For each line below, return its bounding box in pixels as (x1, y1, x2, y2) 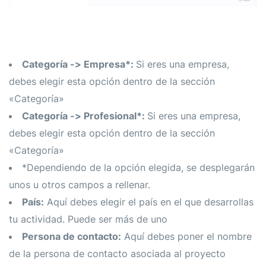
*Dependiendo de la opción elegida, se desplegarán (22, 161, 255, 173)
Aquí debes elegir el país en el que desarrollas (44, 195, 254, 208)
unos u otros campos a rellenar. (9, 178, 150, 191)
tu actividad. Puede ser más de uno (9, 213, 167, 225)
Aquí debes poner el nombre (121, 230, 252, 242)
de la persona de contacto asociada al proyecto (9, 247, 226, 259)
